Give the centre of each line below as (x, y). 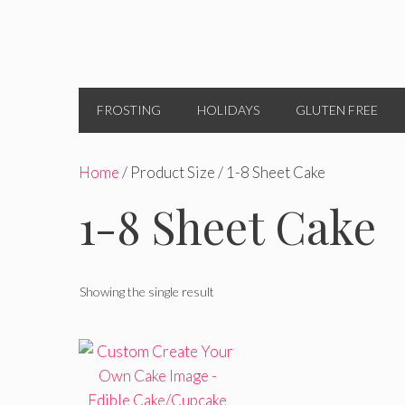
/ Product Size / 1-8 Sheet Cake (222, 172)
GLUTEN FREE (337, 110)
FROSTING (129, 110)
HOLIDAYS (228, 110)
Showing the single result (147, 292)
